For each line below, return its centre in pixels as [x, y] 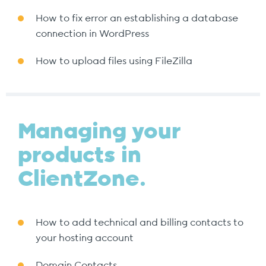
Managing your [99, 132]
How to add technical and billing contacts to [140, 223]
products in [80, 156]
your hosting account [85, 238]
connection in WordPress [92, 34]
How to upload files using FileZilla [114, 61]
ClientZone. [82, 179]
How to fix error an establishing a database [137, 18]
